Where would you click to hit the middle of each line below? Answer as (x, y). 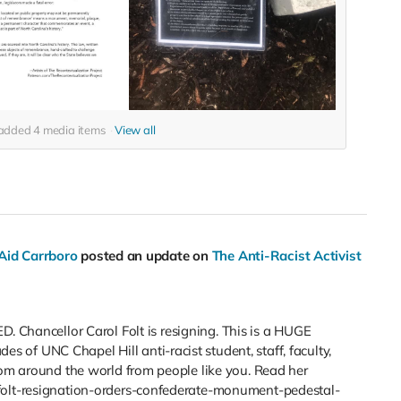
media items (74, 130)
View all (135, 130)
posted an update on (146, 256)
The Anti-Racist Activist (286, 256)
